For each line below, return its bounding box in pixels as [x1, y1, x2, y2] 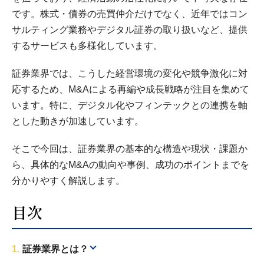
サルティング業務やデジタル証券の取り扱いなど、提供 [12, 25, 247, 35]
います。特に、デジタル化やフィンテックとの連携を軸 [12, 100, 247, 110]
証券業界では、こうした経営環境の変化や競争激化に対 [12, 68, 247, 78]
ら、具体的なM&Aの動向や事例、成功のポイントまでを [12, 160, 249, 170]
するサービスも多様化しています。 [12, 41, 163, 51]
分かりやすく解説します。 [12, 176, 125, 186]
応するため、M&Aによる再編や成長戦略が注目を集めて [12, 84, 249, 94]
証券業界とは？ [22, 244, 88, 254]
